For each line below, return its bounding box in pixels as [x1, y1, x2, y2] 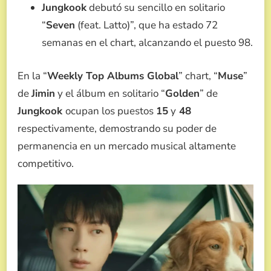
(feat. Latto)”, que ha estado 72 [75, 18, 218, 33]
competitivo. [18, 156, 74, 171]
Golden [165, 86, 200, 100]
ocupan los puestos [65, 103, 156, 118]
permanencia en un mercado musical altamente [18, 139, 236, 153]
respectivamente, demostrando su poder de [18, 121, 217, 135]
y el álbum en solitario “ [55, 86, 165, 100]
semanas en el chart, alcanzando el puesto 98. [42, 36, 253, 50]
